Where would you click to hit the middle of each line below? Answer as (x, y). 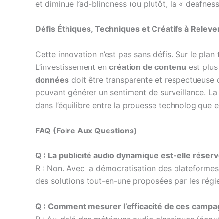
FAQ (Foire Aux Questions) (86, 130)
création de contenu (148, 67)
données (52, 79)
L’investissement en (72, 67)
